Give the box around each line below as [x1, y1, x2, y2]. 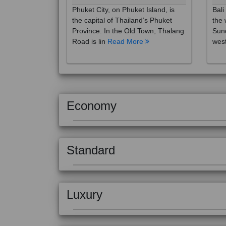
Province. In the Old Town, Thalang [72, 16, 184, 24]
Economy [67, 88, 117, 101]
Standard [67, 132, 115, 146]
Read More [107, 26, 145, 34]
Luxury [67, 177, 102, 190]
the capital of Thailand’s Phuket [72, 5, 172, 13]
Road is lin [72, 26, 107, 34]
